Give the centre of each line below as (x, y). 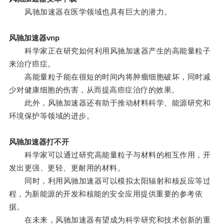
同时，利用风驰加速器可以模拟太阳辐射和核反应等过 (110, 181)
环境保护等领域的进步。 (51, 116)
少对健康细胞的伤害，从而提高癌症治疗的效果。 (94, 90)
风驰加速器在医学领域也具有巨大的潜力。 (90, 12)
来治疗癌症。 (32, 64)
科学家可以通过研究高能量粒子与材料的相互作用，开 (110, 155)
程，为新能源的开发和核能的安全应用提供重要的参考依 (106, 194)
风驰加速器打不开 (39, 142)
